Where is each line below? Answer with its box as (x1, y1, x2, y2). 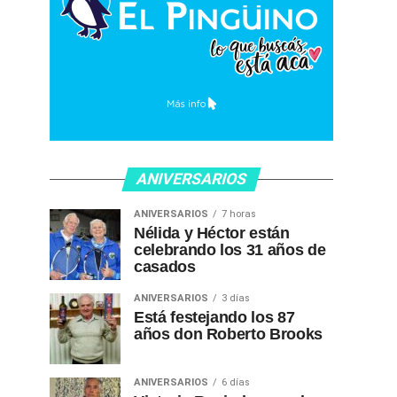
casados (134, 258, 196, 276)
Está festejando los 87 (134, 308, 295, 326)
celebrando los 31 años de (134, 241, 326, 259)
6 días (222, 377, 250, 388)
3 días (222, 292, 250, 304)
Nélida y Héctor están (134, 224, 290, 242)
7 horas (222, 208, 256, 220)
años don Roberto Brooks (134, 325, 323, 343)
